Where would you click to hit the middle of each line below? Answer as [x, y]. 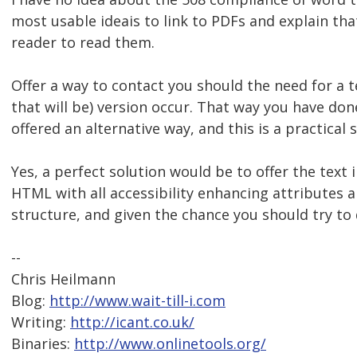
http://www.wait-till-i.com [137, 301]
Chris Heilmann [63, 279]
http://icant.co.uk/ [132, 322]
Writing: [41, 322]
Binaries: [43, 344]
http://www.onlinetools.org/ [170, 344]
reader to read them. [83, 43]
